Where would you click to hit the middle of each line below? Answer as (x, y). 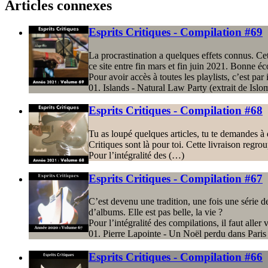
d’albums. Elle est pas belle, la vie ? (156, 212)
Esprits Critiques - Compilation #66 (176, 257)
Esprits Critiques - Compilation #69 (176, 32)
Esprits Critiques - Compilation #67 (176, 178)
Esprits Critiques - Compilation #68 (176, 111)
